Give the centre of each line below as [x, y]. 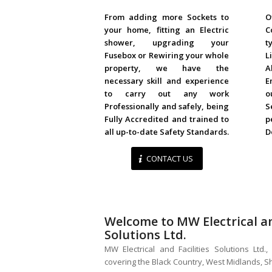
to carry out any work [167, 94]
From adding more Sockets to [167, 17]
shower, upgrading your [167, 43]
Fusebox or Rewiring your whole [167, 56]
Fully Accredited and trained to [167, 119]
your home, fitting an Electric [167, 30]
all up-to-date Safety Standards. [167, 132]
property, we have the [167, 68]
